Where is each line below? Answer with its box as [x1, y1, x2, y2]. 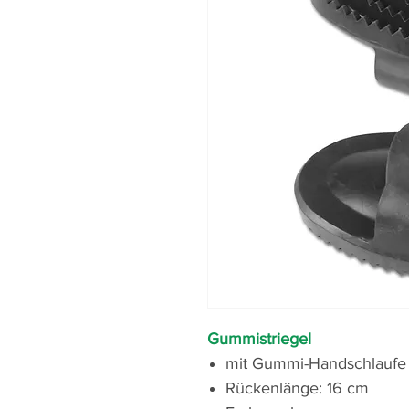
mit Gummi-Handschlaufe [225, 354, 406, 373]
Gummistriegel [207, 330, 311, 349]
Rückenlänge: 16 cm [225, 379, 369, 398]
